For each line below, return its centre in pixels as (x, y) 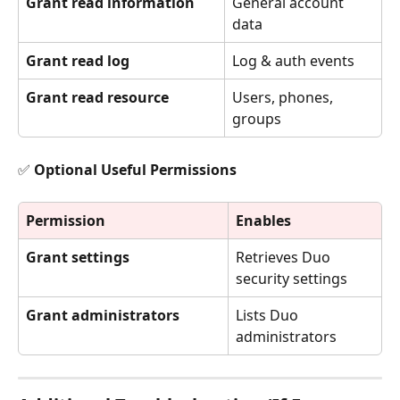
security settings (292, 279)
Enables (263, 221)
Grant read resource (97, 98)
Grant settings (78, 258)
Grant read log (78, 61)
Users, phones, (284, 98)
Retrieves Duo (285, 258)
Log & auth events (293, 61)
